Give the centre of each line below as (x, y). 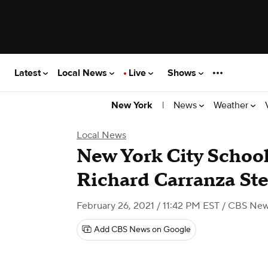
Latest (29, 73)
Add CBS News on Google (142, 230)
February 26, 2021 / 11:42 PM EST (148, 206)
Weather (232, 105)
